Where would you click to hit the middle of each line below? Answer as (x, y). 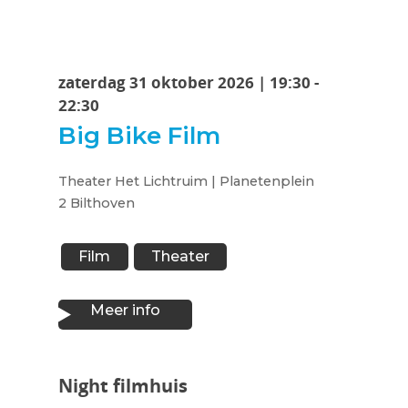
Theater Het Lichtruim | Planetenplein (186, 181)
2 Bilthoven (97, 203)
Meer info (125, 311)
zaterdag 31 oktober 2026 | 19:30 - (189, 82)
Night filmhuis (123, 386)
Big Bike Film (139, 136)
